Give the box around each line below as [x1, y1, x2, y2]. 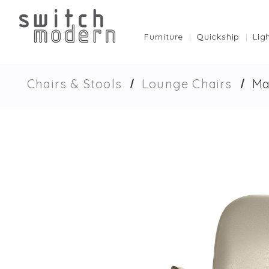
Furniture [144, 31, 184, 42]
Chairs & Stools [27, 76, 122, 91]
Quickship [196, 31, 240, 42]
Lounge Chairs [142, 76, 232, 91]
